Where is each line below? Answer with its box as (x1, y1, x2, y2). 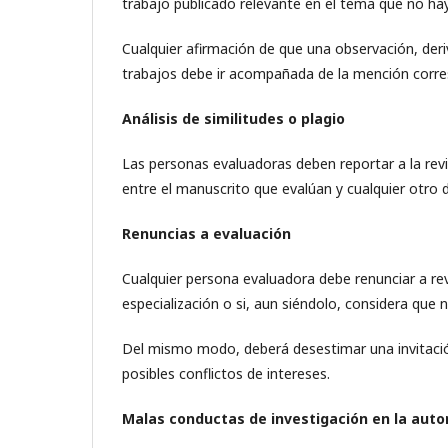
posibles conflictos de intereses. (122, 364, 330, 383)
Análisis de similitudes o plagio (122, 109, 345, 128)
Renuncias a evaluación (122, 224, 291, 243)
